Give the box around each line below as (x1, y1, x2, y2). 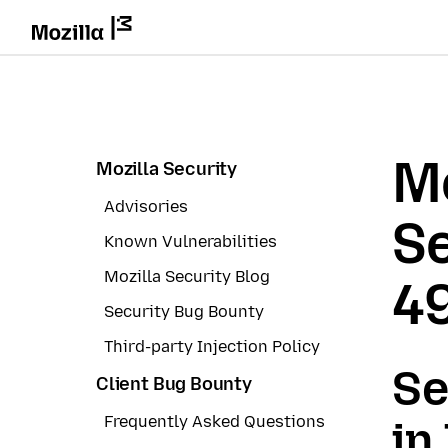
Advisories (104, 196, 188, 216)
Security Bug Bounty (104, 302, 264, 322)
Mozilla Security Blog (104, 267, 270, 287)
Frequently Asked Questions (104, 411, 325, 431)
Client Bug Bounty (96, 373, 252, 396)
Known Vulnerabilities (104, 231, 277, 251)
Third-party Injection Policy (104, 337, 320, 357)
